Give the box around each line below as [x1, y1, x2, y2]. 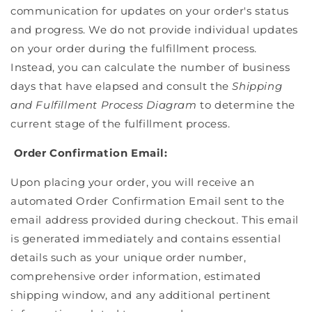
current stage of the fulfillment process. [10, 116, 231, 130]
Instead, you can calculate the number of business [10, 60, 290, 74]
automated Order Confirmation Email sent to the [10, 194, 285, 208]
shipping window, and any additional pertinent [10, 288, 272, 302]
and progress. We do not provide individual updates [10, 22, 299, 36]
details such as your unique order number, [10, 250, 247, 264]
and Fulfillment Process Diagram [10, 97, 197, 111]
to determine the [196, 97, 295, 111]
